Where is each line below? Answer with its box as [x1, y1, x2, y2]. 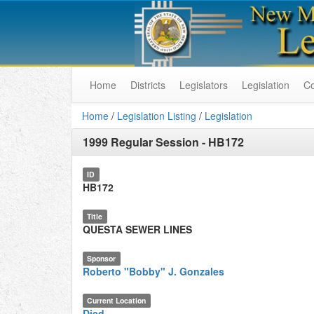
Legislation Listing [117, 109, 196, 123]
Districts [130, 78, 165, 92]
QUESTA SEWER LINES [83, 222, 192, 236]
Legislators [179, 78, 228, 92]
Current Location [87, 295, 146, 306]
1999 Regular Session [83, 134, 199, 150]
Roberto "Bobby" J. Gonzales [83, 264, 224, 278]
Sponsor [87, 253, 116, 264]
